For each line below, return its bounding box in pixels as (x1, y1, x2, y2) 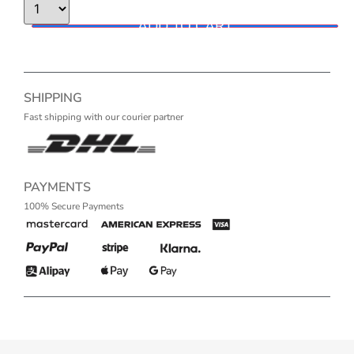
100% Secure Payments (24, 199, 124, 213)
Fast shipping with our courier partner (24, 111, 183, 123)
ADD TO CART (137, 17, 233, 36)
